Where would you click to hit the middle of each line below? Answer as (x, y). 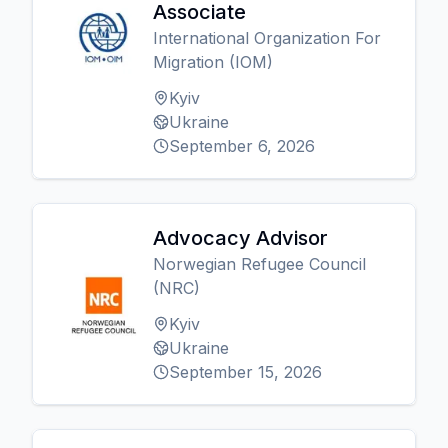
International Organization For (267, 38)
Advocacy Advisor (240, 238)
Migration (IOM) (213, 62)
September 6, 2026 (242, 146)
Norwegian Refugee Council (259, 264)
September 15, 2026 (245, 372)
